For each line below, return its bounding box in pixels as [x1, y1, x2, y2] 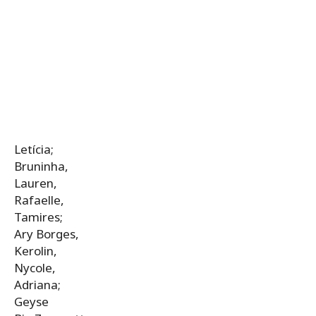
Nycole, [14, 259, 56, 276]
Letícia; [14, 140, 54, 157]
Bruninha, [14, 157, 68, 174]
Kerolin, [14, 242, 57, 259]
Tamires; [14, 208, 63, 225]
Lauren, [14, 174, 57, 191]
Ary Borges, [14, 225, 79, 242]
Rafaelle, [14, 191, 64, 208]
